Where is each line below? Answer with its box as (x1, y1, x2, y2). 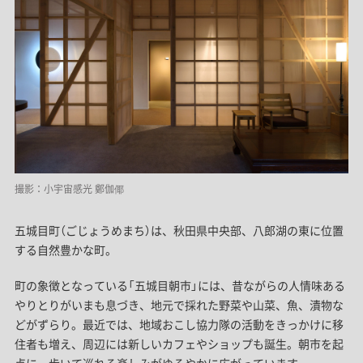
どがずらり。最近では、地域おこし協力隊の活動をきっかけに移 (14, 315, 344, 332)
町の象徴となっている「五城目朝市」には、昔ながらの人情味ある (14, 276, 345, 293)
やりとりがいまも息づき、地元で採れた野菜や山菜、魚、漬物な (14, 296, 344, 313)
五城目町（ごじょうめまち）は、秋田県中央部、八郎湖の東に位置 (14, 221, 344, 238)
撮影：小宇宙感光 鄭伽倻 (14, 181, 124, 196)
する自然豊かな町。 (14, 241, 117, 258)
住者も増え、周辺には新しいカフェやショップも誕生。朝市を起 (14, 335, 344, 352)
